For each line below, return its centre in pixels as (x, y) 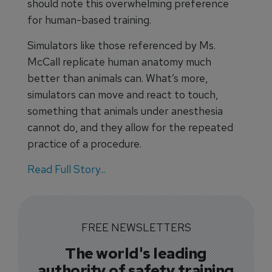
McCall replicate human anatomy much (119, 62)
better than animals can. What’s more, (117, 78)
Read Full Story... (66, 169)
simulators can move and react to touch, (123, 94)
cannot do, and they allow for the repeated (130, 127)
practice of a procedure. (84, 144)
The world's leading (136, 253)
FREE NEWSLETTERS (136, 227)
